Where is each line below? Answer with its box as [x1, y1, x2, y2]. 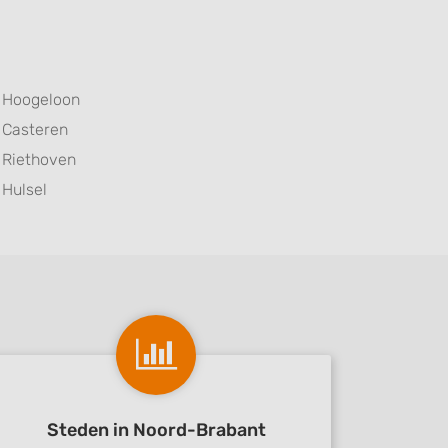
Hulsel [2, 180, 47, 199]
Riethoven [2, 150, 76, 169]
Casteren [2, 120, 68, 139]
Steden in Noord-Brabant [46, 419, 266, 441]
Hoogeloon [2, 90, 80, 109]
